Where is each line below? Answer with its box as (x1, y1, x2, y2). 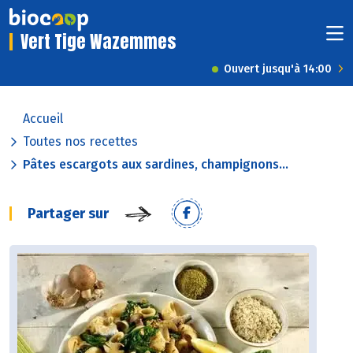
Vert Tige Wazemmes (20, 28, 176, 55)
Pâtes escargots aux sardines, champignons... (23, 157, 288, 173)
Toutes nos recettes (23, 134, 138, 150)
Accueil (23, 111, 63, 127)
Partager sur (28, 205, 109, 223)
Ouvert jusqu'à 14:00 (224, 62, 332, 76)
